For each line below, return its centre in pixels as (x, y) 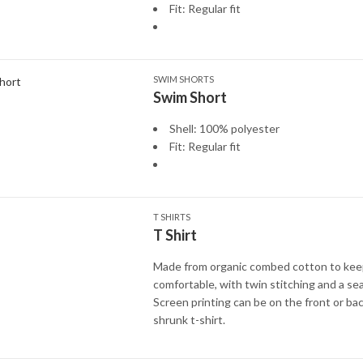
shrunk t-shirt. (189, 320)
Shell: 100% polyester (224, 128)
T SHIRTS (171, 217)
